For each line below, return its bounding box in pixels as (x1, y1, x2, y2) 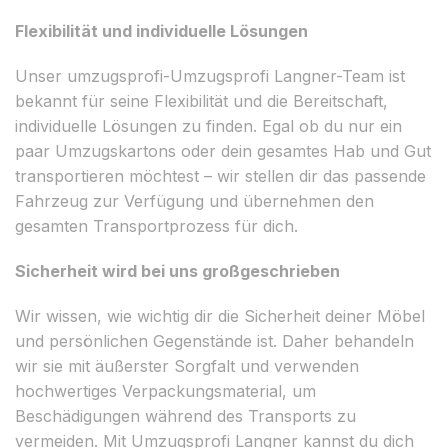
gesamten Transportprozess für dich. (15, 215, 298, 236)
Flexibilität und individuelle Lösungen (15, 20, 308, 41)
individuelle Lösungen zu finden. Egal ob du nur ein (15, 115, 402, 136)
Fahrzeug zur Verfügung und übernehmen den (15, 190, 374, 211)
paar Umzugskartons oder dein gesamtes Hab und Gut (15, 140, 431, 161)
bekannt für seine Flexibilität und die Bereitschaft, (15, 90, 388, 111)
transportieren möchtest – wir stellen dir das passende (15, 165, 426, 186)
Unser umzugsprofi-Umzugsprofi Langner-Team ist (15, 65, 405, 86)
